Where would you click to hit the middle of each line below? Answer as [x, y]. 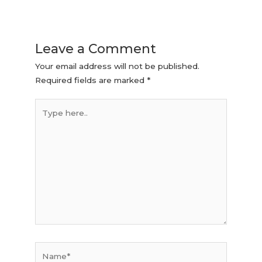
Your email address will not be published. [118, 66]
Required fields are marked [91, 80]
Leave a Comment [96, 48]
